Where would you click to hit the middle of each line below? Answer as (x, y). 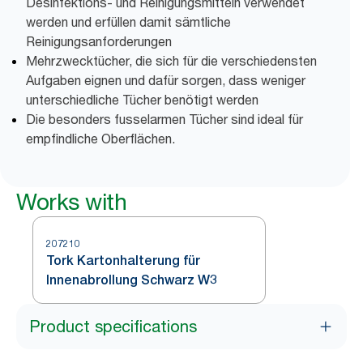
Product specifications (113, 327)
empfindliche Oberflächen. (100, 139)
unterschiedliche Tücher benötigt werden (142, 100)
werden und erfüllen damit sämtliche (128, 22)
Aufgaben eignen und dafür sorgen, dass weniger (166, 80)
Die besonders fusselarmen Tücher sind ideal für (164, 119)
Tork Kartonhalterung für (123, 261)
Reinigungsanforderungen (99, 41)
